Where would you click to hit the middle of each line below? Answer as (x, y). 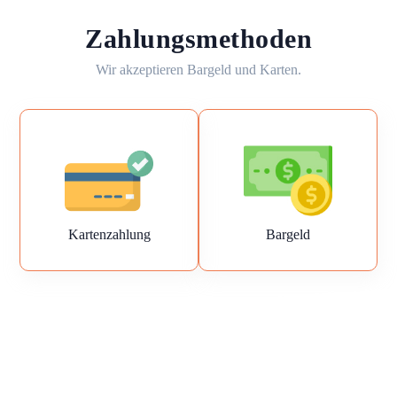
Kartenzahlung (109, 234)
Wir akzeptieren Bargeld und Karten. (198, 70)
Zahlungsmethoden (198, 39)
